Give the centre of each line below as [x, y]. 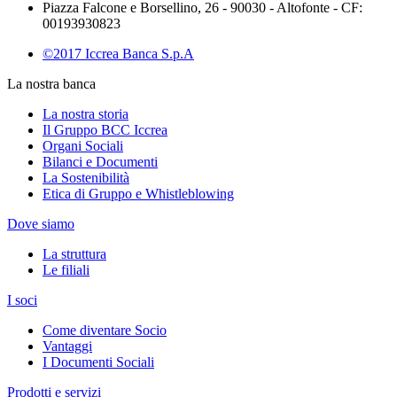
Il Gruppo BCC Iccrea [105, 130]
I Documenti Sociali [98, 362]
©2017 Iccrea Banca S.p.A [118, 54]
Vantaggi [67, 346]
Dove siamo [41, 224]
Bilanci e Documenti [100, 162]
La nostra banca [51, 84]
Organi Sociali [83, 146]
